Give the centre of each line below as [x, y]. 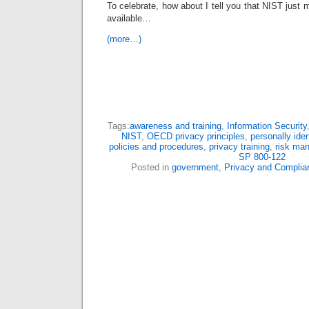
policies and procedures [156, 147]
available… [129, 18]
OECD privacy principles [196, 136]
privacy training [239, 147]
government [195, 167]
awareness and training [175, 126]
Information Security [267, 126]
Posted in [151, 167]
